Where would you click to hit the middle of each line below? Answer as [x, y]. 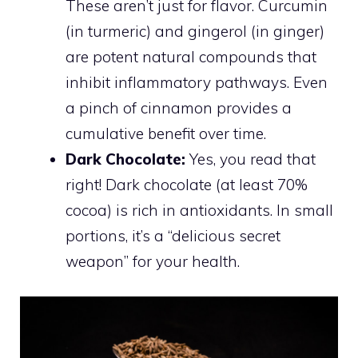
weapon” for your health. [153, 261]
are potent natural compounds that [191, 56]
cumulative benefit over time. [166, 133]
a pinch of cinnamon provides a [179, 107]
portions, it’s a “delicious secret [173, 235]
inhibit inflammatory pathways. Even [197, 82]
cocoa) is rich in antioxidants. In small [199, 210]
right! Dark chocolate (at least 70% [187, 184]
